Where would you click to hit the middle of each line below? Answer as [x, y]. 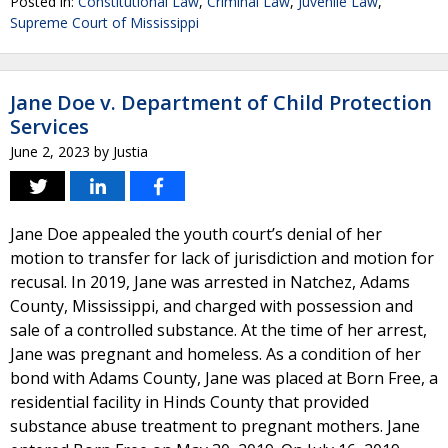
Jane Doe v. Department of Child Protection [221, 102]
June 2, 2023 [50, 151]
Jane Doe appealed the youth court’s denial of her [196, 234]
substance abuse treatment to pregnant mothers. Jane [215, 426]
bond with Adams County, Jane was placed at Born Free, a [224, 378]
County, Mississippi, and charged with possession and [211, 306]
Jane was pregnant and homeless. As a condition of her [215, 354]
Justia [130, 151]
